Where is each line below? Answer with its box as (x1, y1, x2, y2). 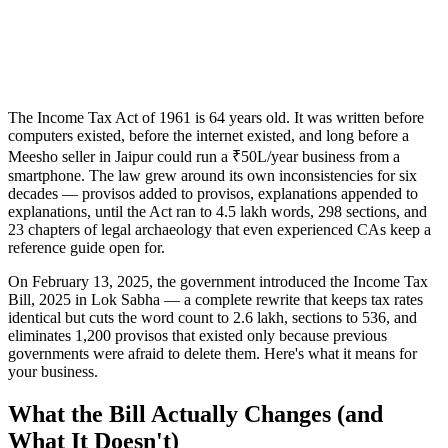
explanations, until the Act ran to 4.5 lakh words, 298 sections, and (8, 202, 427, 220)
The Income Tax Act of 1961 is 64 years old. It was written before (8, 108, 424, 126)
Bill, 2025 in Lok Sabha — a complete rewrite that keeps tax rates (8, 290, 423, 308)
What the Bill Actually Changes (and (8, 400, 383, 427)
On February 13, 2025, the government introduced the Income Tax (8, 272, 428, 290)
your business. (8, 362, 98, 380)
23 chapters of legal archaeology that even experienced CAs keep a (8, 220, 431, 238)
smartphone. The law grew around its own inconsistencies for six (8, 166, 417, 184)
